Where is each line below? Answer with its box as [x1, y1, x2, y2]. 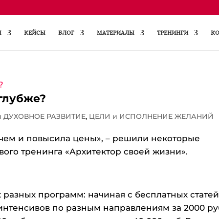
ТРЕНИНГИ [157, 29, 188, 36]
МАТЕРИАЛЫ [97, 29, 134, 36]
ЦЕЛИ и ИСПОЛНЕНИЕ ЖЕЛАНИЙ [89, 112, 214, 121]
